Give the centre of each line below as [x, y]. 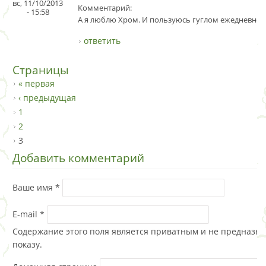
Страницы [41, 70]
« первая [37, 83]
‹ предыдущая [47, 97]
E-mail [26, 214]
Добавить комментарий [78, 158]
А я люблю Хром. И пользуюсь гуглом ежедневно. [170, 19]
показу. [27, 244]
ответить [102, 40]
